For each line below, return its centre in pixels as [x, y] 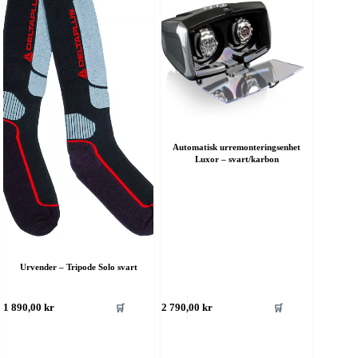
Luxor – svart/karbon [237, 159]
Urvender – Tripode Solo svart [78, 267]
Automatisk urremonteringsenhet [237, 147]
